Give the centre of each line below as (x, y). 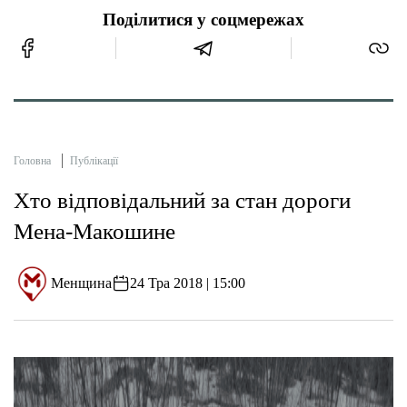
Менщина (82, 283)
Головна (32, 160)
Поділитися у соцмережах (203, 20)
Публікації (94, 160)
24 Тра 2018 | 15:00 (188, 283)
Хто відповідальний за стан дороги (182, 200)
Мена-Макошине (94, 231)
